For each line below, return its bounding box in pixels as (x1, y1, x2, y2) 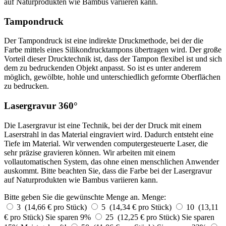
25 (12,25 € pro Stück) (105, 212, 182, 221)
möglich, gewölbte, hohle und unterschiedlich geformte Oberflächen (4, 73, 220, 82)
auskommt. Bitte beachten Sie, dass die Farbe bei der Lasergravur (4, 166, 212, 175)
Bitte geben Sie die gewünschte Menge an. (4, 192, 140, 201)
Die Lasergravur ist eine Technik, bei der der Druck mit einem (4, 121, 201, 130)
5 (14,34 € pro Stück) (101, 202, 174, 211)
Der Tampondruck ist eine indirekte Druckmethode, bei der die (4, 36, 203, 45)
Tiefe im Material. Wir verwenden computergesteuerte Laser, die (4, 139, 208, 148)
